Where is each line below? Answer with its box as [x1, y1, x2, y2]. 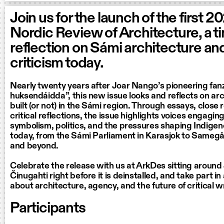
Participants [10, 201, 85, 216]
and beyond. [10, 141, 59, 150]
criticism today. [10, 56, 103, 71]
